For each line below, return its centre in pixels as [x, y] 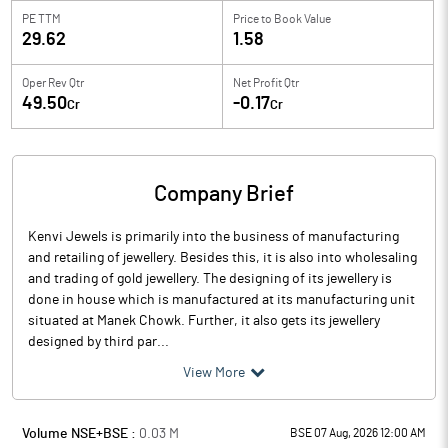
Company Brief [224, 194]
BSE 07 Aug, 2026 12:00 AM [358, 433]
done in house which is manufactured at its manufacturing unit [221, 300]
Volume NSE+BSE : [80, 434]
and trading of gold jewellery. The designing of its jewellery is [210, 279]
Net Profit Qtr [266, 83]
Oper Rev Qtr [53, 83]
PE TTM [41, 19]
